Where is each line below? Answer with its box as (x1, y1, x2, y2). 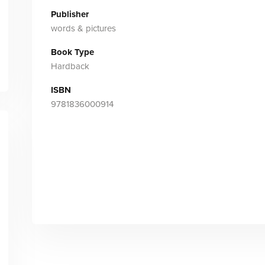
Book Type (50, 47, 94, 57)
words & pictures (50, 23, 116, 34)
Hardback (50, 61, 89, 72)
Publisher (50, 9, 89, 20)
